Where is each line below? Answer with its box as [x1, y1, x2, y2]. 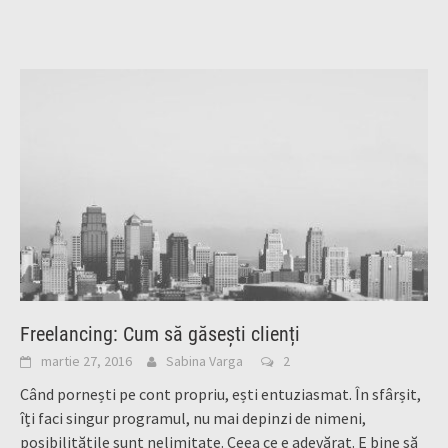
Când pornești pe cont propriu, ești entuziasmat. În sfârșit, [20, 383, 421, 404]
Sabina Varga [166, 351, 243, 370]
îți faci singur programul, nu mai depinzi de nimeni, [20, 407, 366, 428]
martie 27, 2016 [41, 351, 132, 370]
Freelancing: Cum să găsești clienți [20, 321, 300, 346]
